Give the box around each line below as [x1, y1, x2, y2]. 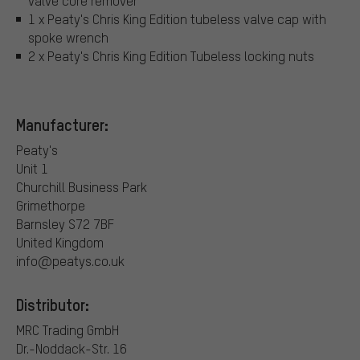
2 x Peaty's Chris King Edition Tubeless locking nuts [28, 47, 314, 64]
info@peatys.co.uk [16, 252, 125, 270]
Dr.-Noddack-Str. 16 [16, 340, 127, 358]
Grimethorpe [16, 197, 85, 215]
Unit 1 [16, 160, 48, 178]
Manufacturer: [16, 114, 108, 136]
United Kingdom [16, 234, 104, 252]
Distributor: [16, 294, 89, 316]
